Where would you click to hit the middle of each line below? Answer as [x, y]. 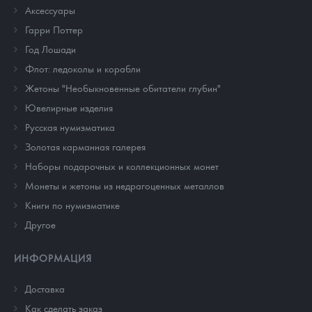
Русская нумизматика [70, 127]
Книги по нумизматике [72, 205]
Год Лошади [50, 49]
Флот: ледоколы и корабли [83, 69]
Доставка [45, 289]
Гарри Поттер [54, 30]
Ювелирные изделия [69, 108]
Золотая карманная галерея [85, 147]
